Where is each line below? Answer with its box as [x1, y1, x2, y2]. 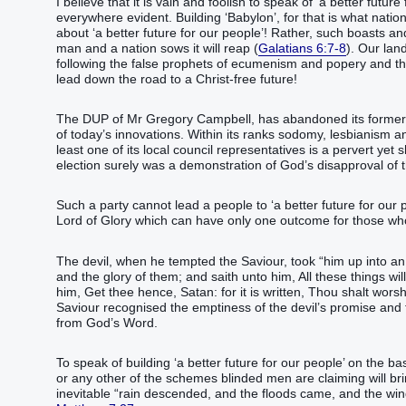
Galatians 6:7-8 [258, 41, 346, 56]
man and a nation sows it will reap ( [56, 41, 258, 56]
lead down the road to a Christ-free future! [56, 72, 297, 87]
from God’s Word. [56, 314, 158, 330]
